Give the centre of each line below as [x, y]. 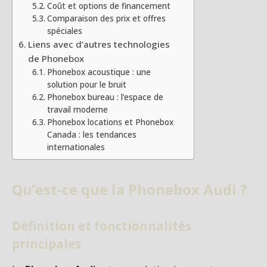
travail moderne [77, 109]
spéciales [64, 30]
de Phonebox [56, 58]
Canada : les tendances [91, 134]
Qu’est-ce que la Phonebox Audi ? [130, 190]
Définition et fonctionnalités [102, 226]
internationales [76, 147]
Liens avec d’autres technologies [99, 44]
